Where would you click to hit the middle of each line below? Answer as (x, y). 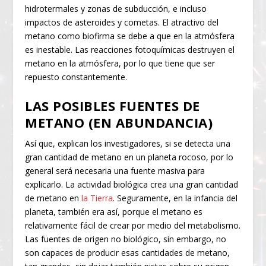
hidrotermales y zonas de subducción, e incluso (116, 9)
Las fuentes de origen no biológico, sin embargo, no (126, 239)
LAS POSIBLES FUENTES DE (113, 105)
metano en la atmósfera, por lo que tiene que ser (120, 64)
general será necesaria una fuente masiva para (115, 170)
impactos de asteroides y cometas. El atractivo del (122, 23)
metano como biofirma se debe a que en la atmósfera (130, 36)
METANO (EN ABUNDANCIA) (119, 122)
